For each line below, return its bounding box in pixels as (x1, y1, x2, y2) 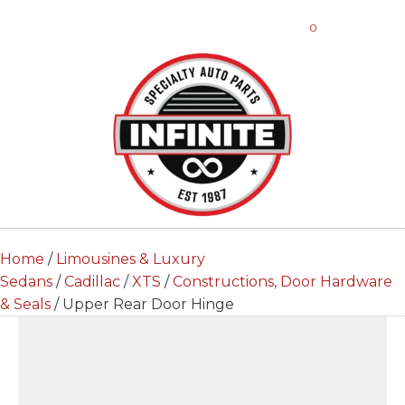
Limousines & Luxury (56, 250, 205, 268)
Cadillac (64, 273, 120, 290)
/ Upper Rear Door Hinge (51, 296, 234, 313)
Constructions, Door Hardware (173, 273, 392, 290)
